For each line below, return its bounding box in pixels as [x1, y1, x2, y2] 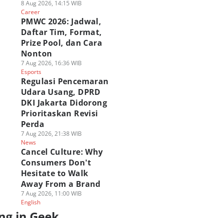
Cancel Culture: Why [20, 146, 103, 157]
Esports [20, 68, 41, 76]
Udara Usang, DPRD [20, 87, 101, 97]
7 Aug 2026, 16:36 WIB [20, 59, 82, 67]
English [20, 198, 40, 206]
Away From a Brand [20, 179, 101, 189]
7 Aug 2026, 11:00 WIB [20, 189, 82, 198]
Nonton [20, 48, 53, 59]
